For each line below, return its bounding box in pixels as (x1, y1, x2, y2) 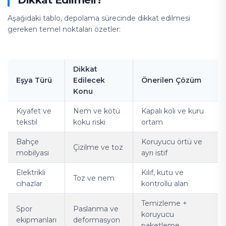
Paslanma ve (73, 204, 119, 213)
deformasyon (73, 215, 120, 224)
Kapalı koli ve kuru (141, 106, 204, 116)
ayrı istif (141, 148, 167, 157)
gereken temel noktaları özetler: (8, 25, 121, 34)
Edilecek (73, 76, 105, 85)
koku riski (73, 118, 105, 127)
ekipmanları (16, 215, 56, 224)
